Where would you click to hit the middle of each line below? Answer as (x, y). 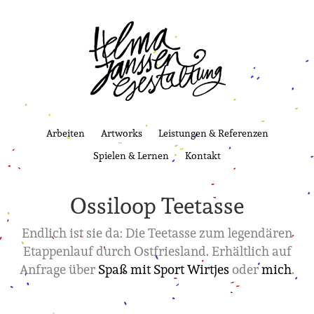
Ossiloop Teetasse (157, 205)
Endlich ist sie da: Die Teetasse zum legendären (157, 233)
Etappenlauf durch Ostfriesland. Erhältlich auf (157, 251)
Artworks (121, 133)
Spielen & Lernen (131, 155)
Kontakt (203, 155)
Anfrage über (59, 269)
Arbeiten (65, 133)
